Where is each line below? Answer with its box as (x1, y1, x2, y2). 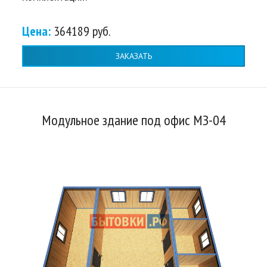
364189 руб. (54, 23, 111, 40)
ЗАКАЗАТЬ (115, 50, 152, 61)
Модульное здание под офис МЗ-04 (41, 111, 226, 130)
